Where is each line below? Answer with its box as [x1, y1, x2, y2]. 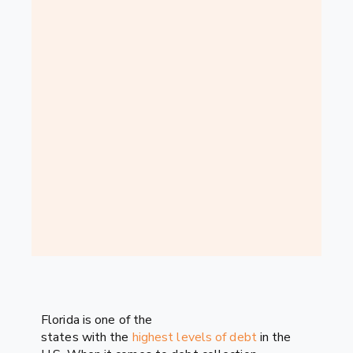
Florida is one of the [41, 310, 153, 329]
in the [256, 328, 292, 346]
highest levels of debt [132, 328, 257, 346]
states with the [41, 328, 132, 346]
